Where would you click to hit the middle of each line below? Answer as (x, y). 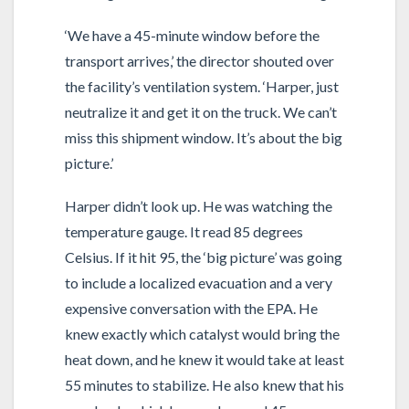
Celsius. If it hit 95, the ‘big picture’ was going (203, 257)
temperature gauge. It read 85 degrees (184, 231)
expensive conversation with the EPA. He (191, 308)
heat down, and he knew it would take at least (204, 359)
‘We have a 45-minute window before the (192, 35)
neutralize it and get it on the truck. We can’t (200, 111)
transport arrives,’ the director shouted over (199, 60)
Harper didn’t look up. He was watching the (198, 205)
